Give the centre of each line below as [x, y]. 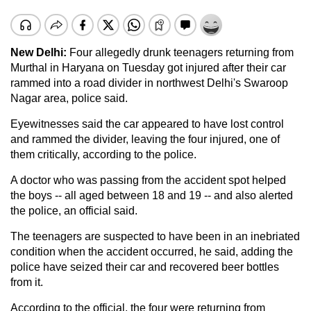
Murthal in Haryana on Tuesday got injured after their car [148, 67]
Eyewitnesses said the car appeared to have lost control [147, 124]
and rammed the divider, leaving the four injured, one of [145, 139]
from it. [27, 282]
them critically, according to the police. [103, 154]
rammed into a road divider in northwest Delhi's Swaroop [149, 83]
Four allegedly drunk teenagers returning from [182, 52]
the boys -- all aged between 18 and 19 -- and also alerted [152, 195]
